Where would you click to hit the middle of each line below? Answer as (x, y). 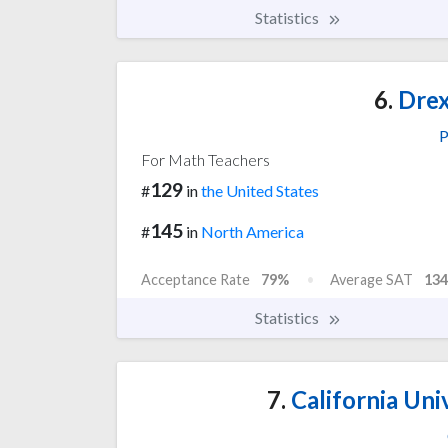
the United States (260, 191)
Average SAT (371, 279)
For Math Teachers (205, 160)
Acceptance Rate (195, 279)
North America (252, 231)
